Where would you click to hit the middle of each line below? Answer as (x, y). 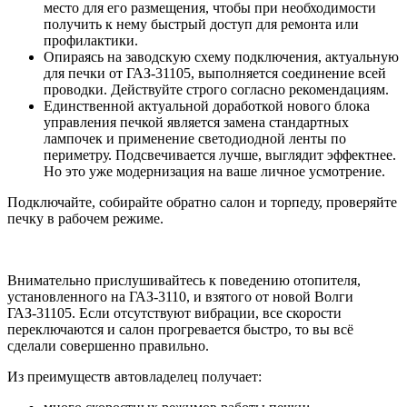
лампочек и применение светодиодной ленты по (195, 139)
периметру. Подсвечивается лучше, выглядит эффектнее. (220, 155)
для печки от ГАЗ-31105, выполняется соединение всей (215, 74)
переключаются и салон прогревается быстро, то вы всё (180, 330)
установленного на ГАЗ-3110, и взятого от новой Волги (180, 297)
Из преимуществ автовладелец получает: (134, 377)
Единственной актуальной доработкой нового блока (207, 106)
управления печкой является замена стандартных (196, 123)
